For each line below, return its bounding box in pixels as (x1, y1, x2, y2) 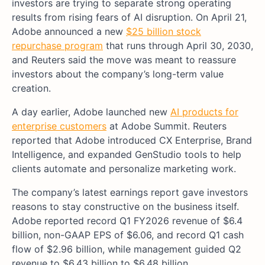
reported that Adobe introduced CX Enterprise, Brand (12, 134, 252, 147)
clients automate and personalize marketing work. (12, 163, 236, 175)
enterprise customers (12, 120, 106, 132)
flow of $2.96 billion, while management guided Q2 (12, 243, 241, 256)
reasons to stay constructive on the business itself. (12, 201, 239, 213)
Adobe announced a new (12, 25, 126, 38)
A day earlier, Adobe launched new (12, 106, 170, 118)
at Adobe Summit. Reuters (106, 120, 227, 132)
